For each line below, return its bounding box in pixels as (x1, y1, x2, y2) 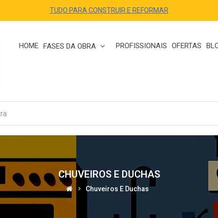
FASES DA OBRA (43, 42, 98, 51)
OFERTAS (172, 41, 201, 50)
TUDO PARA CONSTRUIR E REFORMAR (50, 6, 168, 14)
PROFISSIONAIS (116, 41, 167, 50)
